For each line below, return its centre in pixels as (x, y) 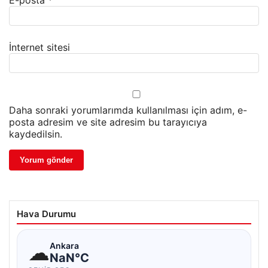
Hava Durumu (46, 214)
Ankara (64, 245)
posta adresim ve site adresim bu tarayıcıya (108, 122)
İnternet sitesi (39, 48)
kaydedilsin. (36, 134)
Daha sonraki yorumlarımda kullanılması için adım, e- (128, 110)
